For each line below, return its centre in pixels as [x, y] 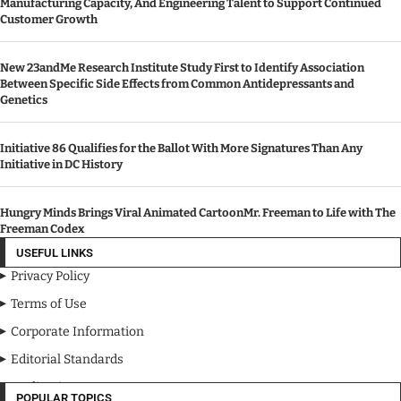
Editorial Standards [67, 359]
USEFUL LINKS [55, 252]
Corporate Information [77, 331]
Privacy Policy [50, 276]
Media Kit [38, 387]
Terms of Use [49, 303]
